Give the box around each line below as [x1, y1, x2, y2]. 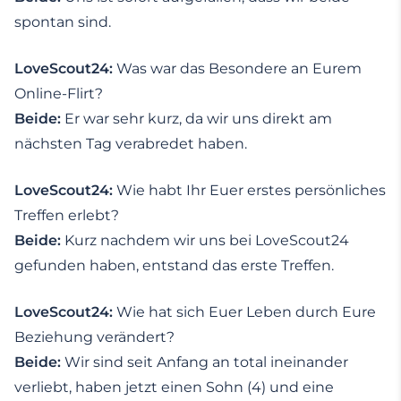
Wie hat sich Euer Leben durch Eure [116, 303, 376, 321]
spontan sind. [14, 13, 111, 31]
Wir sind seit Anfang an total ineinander [64, 354, 348, 371]
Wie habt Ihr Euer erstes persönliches [116, 182, 386, 200]
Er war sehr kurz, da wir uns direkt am [64, 110, 332, 128]
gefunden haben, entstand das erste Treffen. [14, 257, 334, 275]
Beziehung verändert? [14, 328, 175, 346]
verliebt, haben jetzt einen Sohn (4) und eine [14, 379, 334, 397]
